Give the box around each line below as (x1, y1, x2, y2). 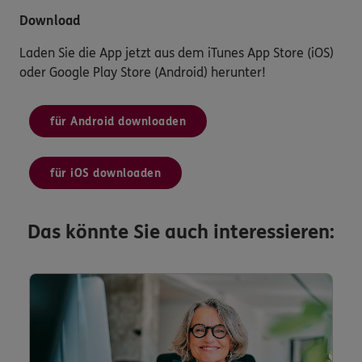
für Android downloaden (50, 114, 186, 128)
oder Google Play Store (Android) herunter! (19, 64, 266, 80)
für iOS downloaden (50, 166, 161, 180)
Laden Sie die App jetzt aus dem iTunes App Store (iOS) (19, 44, 334, 61)
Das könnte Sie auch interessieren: (27, 220, 335, 244)
